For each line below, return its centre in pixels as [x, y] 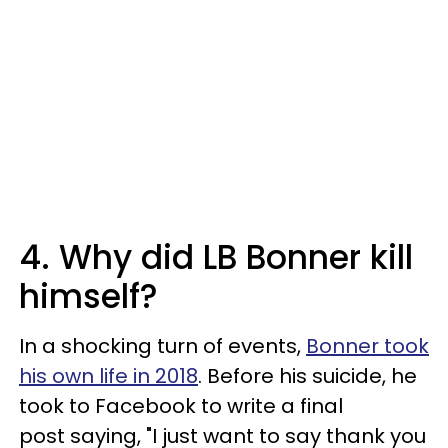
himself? [88, 296]
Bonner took [367, 345]
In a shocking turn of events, [162, 345]
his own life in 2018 [108, 375]
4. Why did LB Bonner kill [216, 257]
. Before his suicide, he [307, 375]
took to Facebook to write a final [181, 405]
